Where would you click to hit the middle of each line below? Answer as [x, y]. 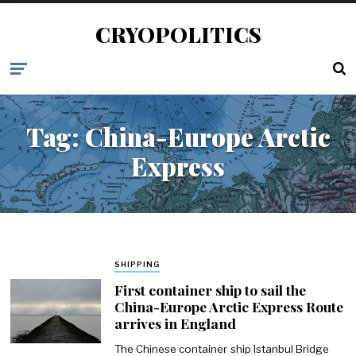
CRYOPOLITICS [178, 34]
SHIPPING [137, 265]
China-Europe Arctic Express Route [228, 306]
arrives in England [175, 323]
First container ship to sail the [210, 289]
